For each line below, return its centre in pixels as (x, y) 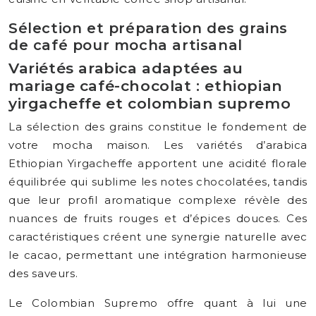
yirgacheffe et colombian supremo (150, 103)
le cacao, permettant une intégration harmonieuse (158, 255)
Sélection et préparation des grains (148, 28)
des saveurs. (43, 273)
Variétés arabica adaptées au (126, 68)
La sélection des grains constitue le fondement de (158, 127)
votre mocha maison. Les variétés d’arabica (158, 145)
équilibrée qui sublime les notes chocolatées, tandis (158, 182)
